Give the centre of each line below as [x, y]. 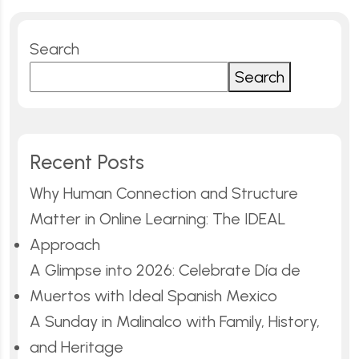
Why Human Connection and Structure [164, 193]
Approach [65, 244]
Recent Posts [87, 161]
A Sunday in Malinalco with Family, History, [175, 321]
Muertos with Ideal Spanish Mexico [153, 295]
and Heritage [77, 347]
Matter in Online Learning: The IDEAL [158, 218]
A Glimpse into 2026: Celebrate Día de [165, 270]
